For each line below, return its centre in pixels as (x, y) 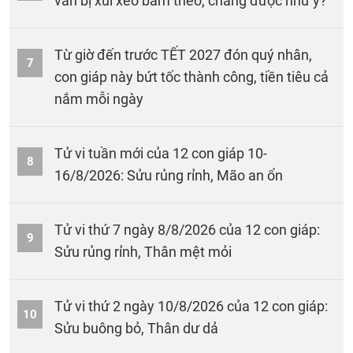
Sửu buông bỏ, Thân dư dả (136, 328)
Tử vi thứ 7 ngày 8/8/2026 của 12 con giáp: (187, 230)
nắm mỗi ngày (99, 99)
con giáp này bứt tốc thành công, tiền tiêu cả (191, 77)
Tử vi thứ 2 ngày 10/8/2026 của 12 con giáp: (191, 306)
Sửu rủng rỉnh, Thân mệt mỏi (143, 252)
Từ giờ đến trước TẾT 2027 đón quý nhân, (183, 55)
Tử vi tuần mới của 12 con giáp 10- (161, 153)
